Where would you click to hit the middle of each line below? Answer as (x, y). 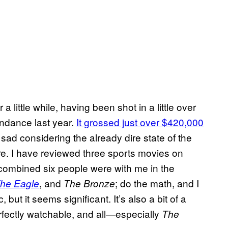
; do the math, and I (157, 183)
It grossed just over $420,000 (140, 122)
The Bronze (89, 183)
